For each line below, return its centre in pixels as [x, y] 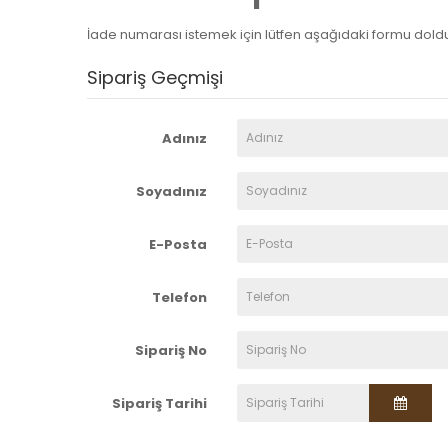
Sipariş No [170, 350]
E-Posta [177, 244]
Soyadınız [171, 191]
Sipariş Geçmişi [155, 77]
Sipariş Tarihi [159, 403]
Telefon [179, 297]
